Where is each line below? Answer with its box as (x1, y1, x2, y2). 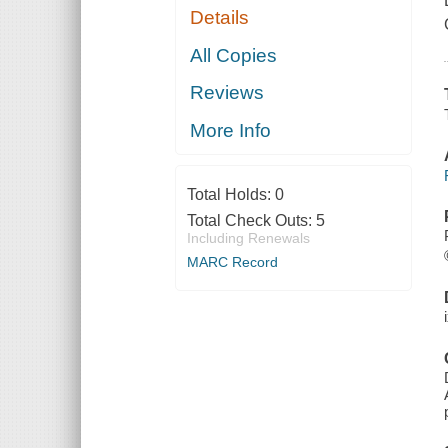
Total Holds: (186, 185, 275, 203)
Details (190, 7, 250, 29)
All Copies (190, 44, 278, 66)
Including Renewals (186, 229, 310, 246)
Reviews (190, 82, 265, 104)
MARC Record (186, 253, 278, 270)
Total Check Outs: (186, 211, 316, 229)
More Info (190, 119, 272, 141)
